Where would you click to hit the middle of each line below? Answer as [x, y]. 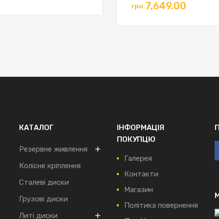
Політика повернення [161, 205]
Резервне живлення [53, 149]
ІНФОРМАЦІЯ [141, 127]
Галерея [138, 158]
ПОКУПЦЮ [136, 139]
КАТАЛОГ [36, 127]
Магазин [139, 189]
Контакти [141, 174]
